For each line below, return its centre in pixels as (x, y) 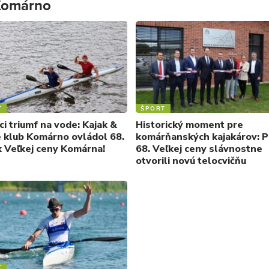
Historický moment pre (189, 125)
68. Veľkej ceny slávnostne (199, 149)
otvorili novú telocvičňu (191, 161)
